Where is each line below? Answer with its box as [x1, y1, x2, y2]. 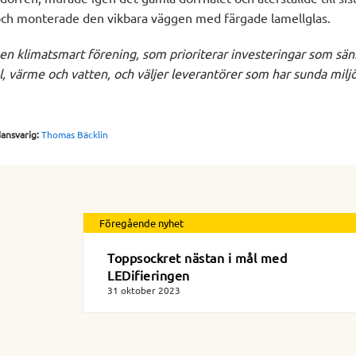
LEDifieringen [107, 267, 190, 284]
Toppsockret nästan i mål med [107, 250, 287, 266]
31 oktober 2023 [107, 284, 180, 297]
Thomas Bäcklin [41, 128, 108, 141]
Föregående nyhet [99, 216, 184, 230]
